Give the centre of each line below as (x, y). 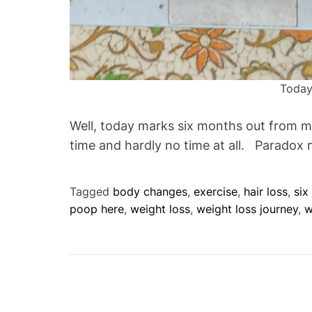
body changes (150, 191)
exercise (216, 191)
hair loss (266, 191)
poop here (97, 209)
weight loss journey (247, 209)
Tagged (91, 191)
